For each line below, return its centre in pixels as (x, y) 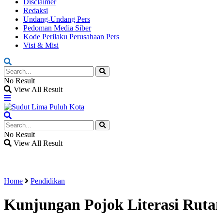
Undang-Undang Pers (57, 19)
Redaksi (36, 10)
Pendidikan (48, 181)
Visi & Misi (41, 45)
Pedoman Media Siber (57, 28)
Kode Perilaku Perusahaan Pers (71, 37)
